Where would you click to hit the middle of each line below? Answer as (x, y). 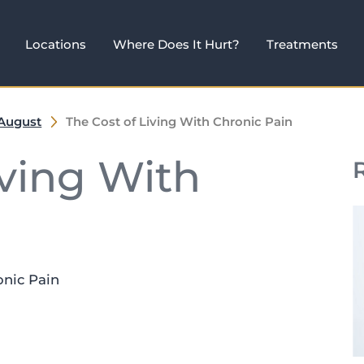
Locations (55, 44)
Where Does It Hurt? (176, 44)
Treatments (303, 44)
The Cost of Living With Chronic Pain (180, 122)
